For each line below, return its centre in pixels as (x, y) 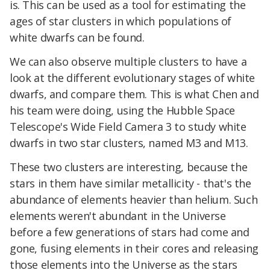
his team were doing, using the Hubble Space (122, 110)
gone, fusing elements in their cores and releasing (134, 248)
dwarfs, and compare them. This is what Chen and (134, 94)
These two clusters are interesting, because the (129, 167)
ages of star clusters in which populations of (121, 21)
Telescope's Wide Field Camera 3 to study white (128, 126)
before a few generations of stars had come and (130, 232)
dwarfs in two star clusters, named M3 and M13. (129, 143)
